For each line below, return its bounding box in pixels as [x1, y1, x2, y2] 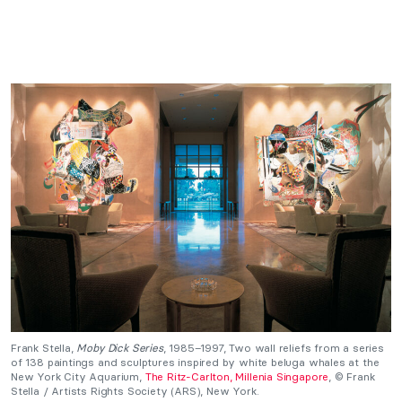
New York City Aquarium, [11, 370, 145, 384]
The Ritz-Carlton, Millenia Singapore [144, 370, 329, 384]
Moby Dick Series [76, 341, 163, 355]
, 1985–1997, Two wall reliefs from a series [162, 341, 384, 355]
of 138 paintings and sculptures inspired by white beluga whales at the [11, 355, 380, 370]
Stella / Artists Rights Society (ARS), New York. [11, 384, 259, 398]
